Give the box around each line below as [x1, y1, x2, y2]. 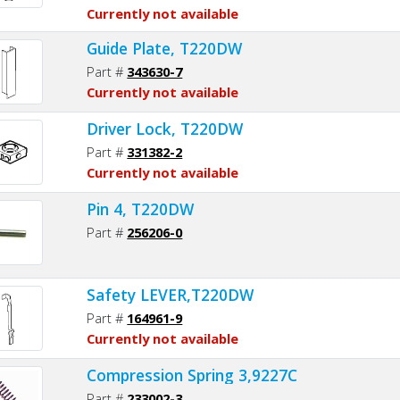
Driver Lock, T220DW [87, 117, 244, 139]
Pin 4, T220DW [87, 197, 195, 220]
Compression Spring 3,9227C [87, 363, 298, 386]
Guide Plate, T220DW [87, 37, 243, 59]
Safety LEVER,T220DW [87, 283, 254, 305]
